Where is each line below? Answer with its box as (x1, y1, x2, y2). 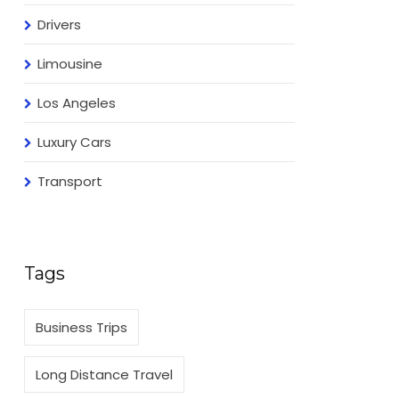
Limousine (37, 53, 103, 73)
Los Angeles (37, 93, 117, 112)
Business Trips (36, 317, 128, 337)
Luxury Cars (37, 132, 112, 151)
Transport (37, 171, 103, 191)
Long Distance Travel (36, 364, 174, 384)
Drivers (37, 14, 82, 34)
